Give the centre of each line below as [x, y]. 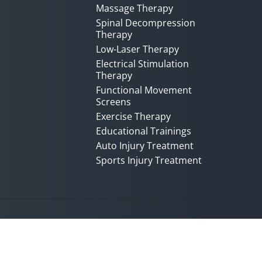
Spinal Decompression [146, 23]
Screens [113, 102]
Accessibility [96, 230]
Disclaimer [204, 230]
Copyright [152, 230]
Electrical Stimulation [142, 64]
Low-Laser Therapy [137, 49]
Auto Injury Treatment [145, 146]
